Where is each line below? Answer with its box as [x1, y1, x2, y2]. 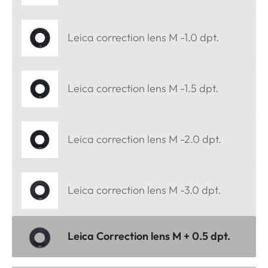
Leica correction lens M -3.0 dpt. [68, 183, 221, 197]
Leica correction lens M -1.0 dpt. [68, 31, 219, 45]
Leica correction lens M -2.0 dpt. [68, 132, 221, 147]
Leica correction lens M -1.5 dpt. [68, 81, 218, 96]
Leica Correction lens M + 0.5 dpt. [68, 229, 230, 243]
